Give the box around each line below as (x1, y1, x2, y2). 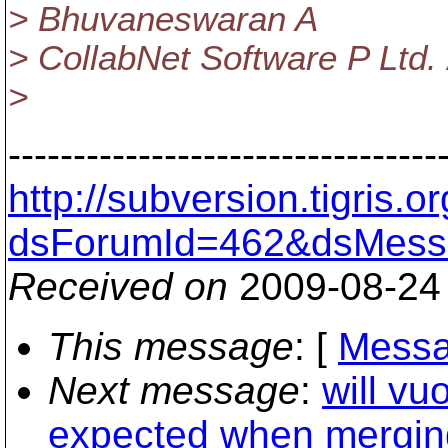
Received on (8, 265, 228, 308)
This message (48, 325, 294, 368)
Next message (48, 369, 300, 412)
